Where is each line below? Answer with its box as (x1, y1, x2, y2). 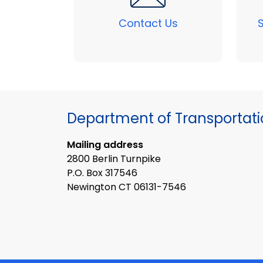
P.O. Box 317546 (67, 166, 137, 180)
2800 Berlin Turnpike (67, 152, 161, 166)
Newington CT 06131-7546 (67, 180, 186, 194)
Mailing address (67, 138, 143, 152)
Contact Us (118, 15, 178, 31)
